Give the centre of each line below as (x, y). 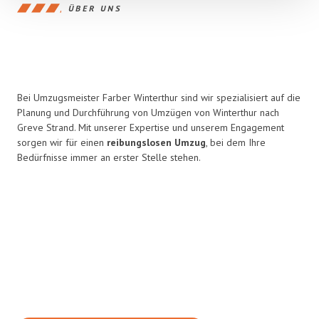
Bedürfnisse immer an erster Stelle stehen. (109, 157)
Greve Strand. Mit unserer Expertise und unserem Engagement (151, 127)
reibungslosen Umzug (156, 142)
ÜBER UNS (95, 8)
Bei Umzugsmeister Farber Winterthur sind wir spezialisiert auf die (159, 98)
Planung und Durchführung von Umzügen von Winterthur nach (148, 113)
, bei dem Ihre (236, 142)
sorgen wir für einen (62, 142)
